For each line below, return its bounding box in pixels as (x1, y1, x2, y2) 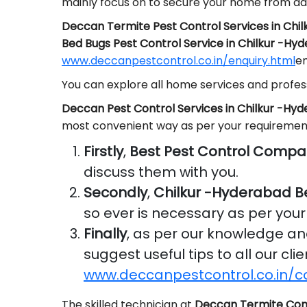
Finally (84, 224, 127, 243)
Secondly (84, 183, 147, 202)
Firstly (84, 142, 123, 161)
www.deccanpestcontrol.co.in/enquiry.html (62, 53, 295, 69)
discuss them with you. (84, 162, 238, 182)
